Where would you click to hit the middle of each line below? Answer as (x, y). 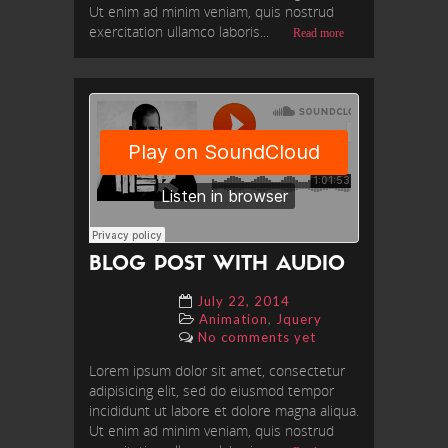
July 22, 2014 (243, 301)
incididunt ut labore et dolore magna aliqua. (224, 411)
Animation (233, 319)
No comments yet (257, 337)
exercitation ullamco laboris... (181, 32)
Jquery (299, 319)
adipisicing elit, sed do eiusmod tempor (211, 391)
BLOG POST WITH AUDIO (217, 265)
